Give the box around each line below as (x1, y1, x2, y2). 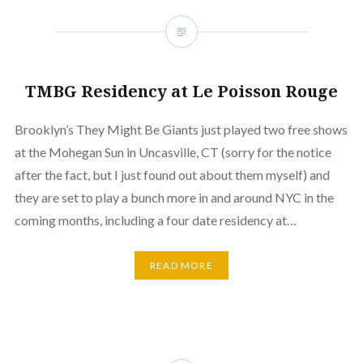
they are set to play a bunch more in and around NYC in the (14, 189, 334, 205)
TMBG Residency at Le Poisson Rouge (25, 79, 338, 102)
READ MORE (150, 258, 213, 271)
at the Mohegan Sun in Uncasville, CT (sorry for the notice (14, 143, 331, 160)
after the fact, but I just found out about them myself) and (14, 166, 330, 182)
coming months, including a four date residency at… (14, 211, 297, 228)
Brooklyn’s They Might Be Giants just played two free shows (14, 121, 348, 137)
